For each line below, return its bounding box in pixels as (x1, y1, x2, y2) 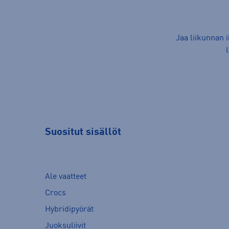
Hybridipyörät (45, 205, 94, 214)
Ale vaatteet (45, 172, 86, 181)
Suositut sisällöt (45, 127, 121, 138)
